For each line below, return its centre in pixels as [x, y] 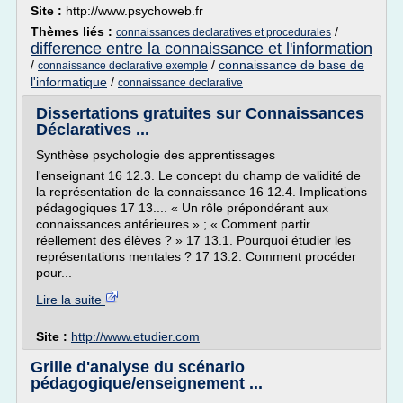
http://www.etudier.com [135, 336]
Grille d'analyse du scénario [138, 367]
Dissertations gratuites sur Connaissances [200, 113]
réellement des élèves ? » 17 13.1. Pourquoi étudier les [193, 240]
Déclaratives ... [93, 130]
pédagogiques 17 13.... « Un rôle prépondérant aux [182, 208]
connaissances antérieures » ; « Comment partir [173, 224]
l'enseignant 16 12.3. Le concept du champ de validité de [198, 175]
